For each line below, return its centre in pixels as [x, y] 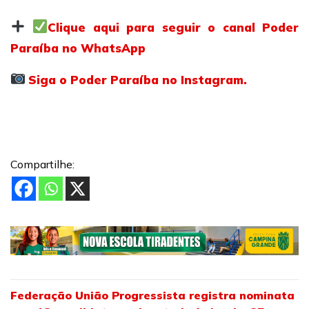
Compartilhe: [42, 164]
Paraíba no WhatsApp [78, 48]
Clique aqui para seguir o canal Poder [173, 27]
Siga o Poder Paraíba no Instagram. [138, 80]
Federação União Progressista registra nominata [152, 295]
